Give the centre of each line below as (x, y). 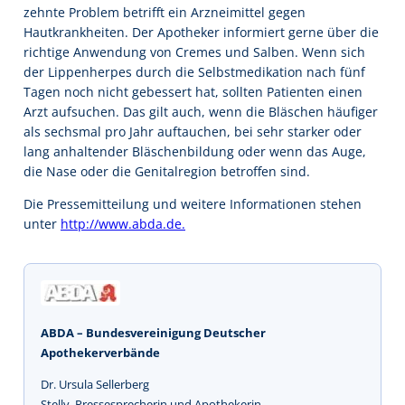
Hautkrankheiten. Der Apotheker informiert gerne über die (201, 32)
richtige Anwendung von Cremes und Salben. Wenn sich (194, 52)
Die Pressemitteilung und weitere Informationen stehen (193, 203)
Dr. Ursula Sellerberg (95, 384)
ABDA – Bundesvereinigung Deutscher (153, 332)
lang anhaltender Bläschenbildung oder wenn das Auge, (195, 151)
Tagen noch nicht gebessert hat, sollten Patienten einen (193, 91)
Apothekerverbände (100, 352)
